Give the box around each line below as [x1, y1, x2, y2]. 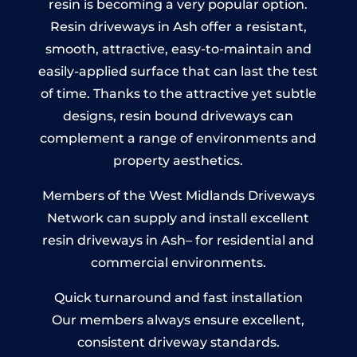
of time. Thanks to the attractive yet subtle [40, 85, 316, 101]
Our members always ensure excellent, [52, 312, 305, 328]
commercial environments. [90, 254, 266, 270]
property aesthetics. [113, 152, 244, 168]
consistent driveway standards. [76, 334, 280, 350]
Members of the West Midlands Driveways [41, 187, 315, 203]
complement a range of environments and [40, 130, 317, 146]
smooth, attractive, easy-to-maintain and [45, 41, 312, 57]
